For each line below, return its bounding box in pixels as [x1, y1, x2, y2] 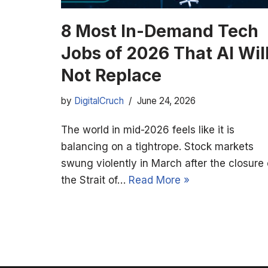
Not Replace [61, 65, 162, 86]
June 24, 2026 [137, 95, 196, 106]
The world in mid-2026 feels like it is [61, 123, 234, 136]
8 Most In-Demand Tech [61, 20, 258, 41]
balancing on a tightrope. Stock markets [61, 140, 254, 153]
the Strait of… [61, 173, 129, 186]
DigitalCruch [74, 95, 124, 106]
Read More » [129, 173, 190, 186]
